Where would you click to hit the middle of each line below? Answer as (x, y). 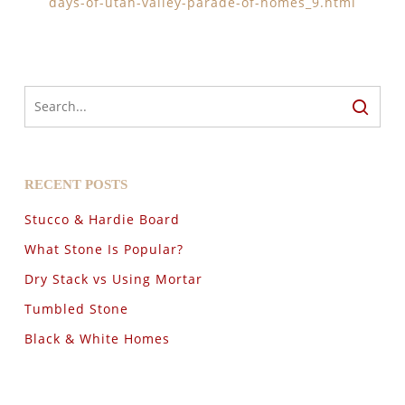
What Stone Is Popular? (104, 249)
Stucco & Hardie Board (102, 219)
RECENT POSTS (75, 184)
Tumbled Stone (76, 308)
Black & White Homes (97, 338)
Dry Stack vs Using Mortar (113, 278)
